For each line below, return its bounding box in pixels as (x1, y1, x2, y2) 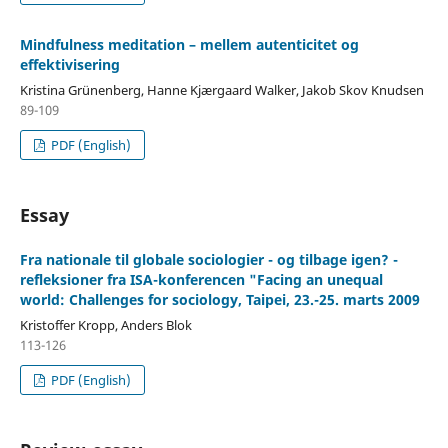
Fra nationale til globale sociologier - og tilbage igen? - (19, 249, 398, 269)
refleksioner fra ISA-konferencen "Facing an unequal (19, 269, 383, 289)
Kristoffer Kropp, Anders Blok (19, 315, 192, 334)
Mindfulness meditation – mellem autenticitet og (19, 34, 359, 54)
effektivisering (19, 54, 120, 74)
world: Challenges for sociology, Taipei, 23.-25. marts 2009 (19, 289, 420, 309)
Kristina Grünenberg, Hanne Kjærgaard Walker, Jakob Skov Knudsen (19, 80, 424, 99)
